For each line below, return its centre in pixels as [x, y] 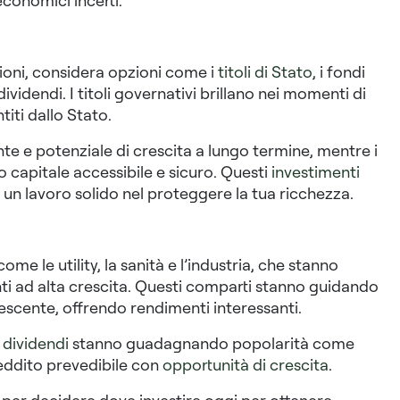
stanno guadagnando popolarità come [211, 343]
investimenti [315, 172]
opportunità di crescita [245, 365]
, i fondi [338, 72]
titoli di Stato [265, 72]
